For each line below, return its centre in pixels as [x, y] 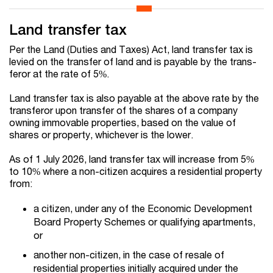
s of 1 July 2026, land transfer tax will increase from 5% [135, 159]
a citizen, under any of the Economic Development [143, 208]
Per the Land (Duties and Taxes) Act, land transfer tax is [131, 49]
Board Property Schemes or [95, 222]
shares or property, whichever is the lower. [101, 135]
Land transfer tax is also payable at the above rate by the [134, 98]
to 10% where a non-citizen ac [75, 171]
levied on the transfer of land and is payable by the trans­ [133, 62]
